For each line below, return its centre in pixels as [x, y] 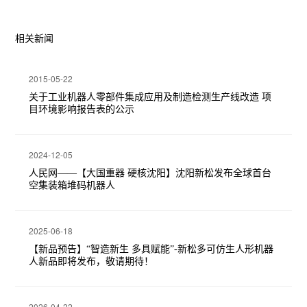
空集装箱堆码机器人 [72, 186]
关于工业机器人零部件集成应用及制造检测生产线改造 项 [150, 97]
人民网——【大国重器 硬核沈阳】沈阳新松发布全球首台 [150, 173]
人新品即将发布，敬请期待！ [91, 262]
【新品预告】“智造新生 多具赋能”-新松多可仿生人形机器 [151, 249]
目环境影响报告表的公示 [82, 110]
